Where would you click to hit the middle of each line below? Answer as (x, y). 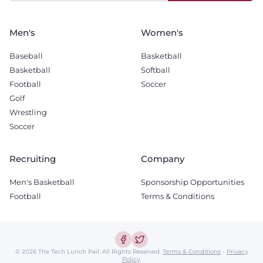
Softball (156, 70)
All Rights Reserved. (132, 251)
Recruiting (33, 159)
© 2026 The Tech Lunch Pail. (58, 251)
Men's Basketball (42, 182)
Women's (162, 32)
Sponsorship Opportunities (193, 182)
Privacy (237, 251)
